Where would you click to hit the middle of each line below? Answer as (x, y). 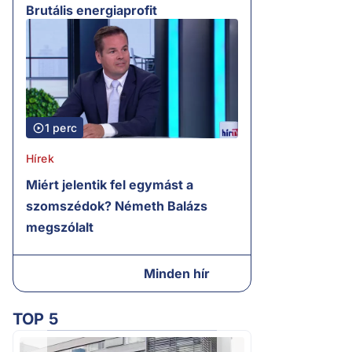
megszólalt (60, 227)
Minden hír (176, 274)
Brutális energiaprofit (92, 11)
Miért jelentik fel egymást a (110, 185)
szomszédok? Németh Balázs (117, 206)
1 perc (61, 128)
